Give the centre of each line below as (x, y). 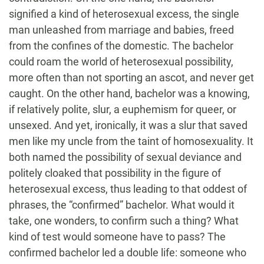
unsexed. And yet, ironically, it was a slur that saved (128, 126)
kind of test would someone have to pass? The (117, 237)
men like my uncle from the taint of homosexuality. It (131, 141)
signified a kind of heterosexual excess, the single (124, 14)
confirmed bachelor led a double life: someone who (128, 253)
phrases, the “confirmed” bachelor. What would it (122, 205)
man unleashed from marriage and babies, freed (121, 30)
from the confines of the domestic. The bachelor (121, 46)
